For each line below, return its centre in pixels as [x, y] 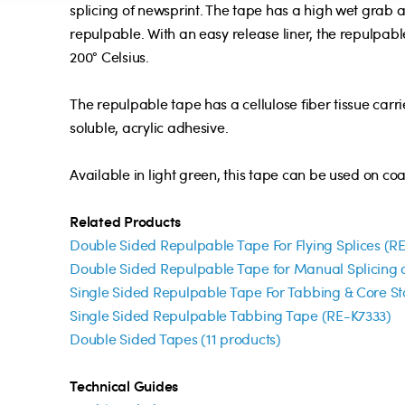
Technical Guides [124, 386]
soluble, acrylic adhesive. [149, 128]
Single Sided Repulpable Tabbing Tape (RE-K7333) [231, 316]
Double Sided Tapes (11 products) [175, 339]
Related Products [126, 221]
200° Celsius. [109, 57]
